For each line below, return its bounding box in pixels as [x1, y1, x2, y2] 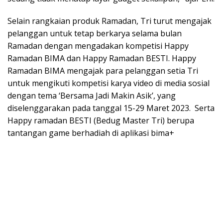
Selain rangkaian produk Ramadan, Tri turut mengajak [7, 15, 212, 27]
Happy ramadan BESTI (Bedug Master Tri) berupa [7, 115, 194, 126]
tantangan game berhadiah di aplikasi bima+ [7, 127, 174, 139]
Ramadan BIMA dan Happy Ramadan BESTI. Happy [7, 53, 196, 64]
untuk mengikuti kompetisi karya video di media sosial [7, 78, 210, 89]
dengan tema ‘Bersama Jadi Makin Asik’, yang [7, 90, 176, 102]
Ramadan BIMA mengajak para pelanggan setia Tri [7, 65, 198, 77]
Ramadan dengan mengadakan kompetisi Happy [7, 40, 189, 52]
